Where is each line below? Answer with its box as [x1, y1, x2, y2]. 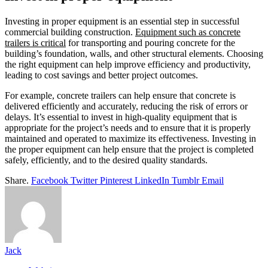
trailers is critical [5, 37, 66, 48]
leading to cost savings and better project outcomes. [5, 69, 198, 80]
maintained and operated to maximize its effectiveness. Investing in [5, 133, 256, 144]
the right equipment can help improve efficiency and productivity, [5, 59, 251, 69]
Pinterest [100, 175, 132, 185]
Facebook [31, 175, 68, 185]
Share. [5, 175, 29, 185]
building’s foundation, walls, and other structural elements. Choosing [5, 48, 263, 59]
